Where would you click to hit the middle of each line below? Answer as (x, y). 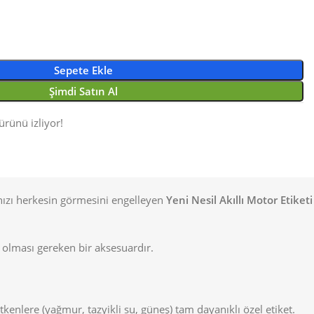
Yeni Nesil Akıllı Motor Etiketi (239, 200)
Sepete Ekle (84, 70)
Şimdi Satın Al (84, 91)
